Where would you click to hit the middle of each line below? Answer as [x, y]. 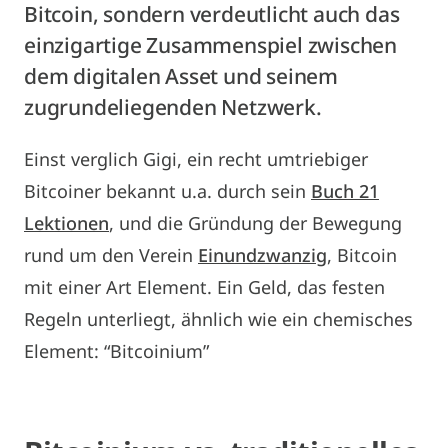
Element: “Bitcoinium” [116, 350]
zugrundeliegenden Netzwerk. [173, 106]
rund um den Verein [111, 254]
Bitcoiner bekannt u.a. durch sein [167, 190]
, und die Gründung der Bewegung [255, 222]
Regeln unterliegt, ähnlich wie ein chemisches [218, 318]
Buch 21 [345, 190]
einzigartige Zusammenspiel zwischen [210, 44]
